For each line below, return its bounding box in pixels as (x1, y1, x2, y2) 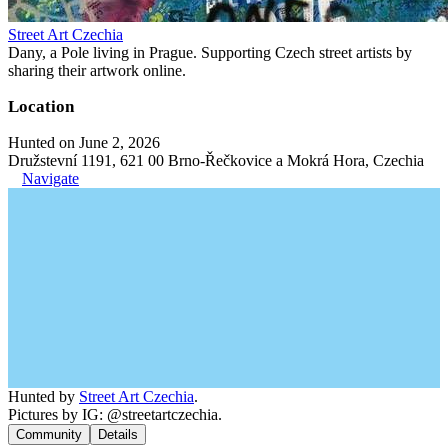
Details (98, 427, 138, 442)
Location (8, 97, 74, 116)
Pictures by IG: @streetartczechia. (8, 406, 222, 423)
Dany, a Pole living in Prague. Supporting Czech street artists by (8, 44, 412, 61)
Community (16, 427, 82, 442)
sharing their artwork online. (8, 62, 186, 79)
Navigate (22, 170, 79, 187)
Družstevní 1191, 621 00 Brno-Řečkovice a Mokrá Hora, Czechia (8, 152, 424, 169)
